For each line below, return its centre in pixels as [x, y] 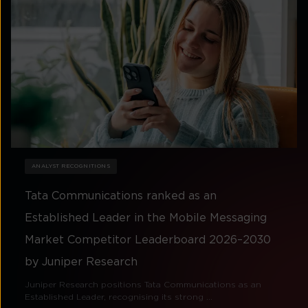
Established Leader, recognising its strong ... [119, 297]
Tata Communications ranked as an [121, 196]
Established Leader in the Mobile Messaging [146, 218]
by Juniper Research [81, 262]
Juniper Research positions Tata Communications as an [143, 284]
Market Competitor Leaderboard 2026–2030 [148, 240]
